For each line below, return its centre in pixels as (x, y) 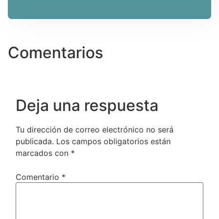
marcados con (43, 153)
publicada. (35, 141)
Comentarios (55, 52)
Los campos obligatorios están (113, 141)
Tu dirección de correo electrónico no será (95, 129)
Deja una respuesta (87, 105)
